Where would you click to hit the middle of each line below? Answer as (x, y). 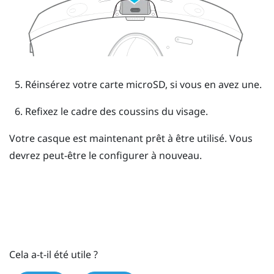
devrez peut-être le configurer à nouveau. (106, 155)
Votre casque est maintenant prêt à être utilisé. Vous (131, 138)
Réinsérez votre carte (75, 84)
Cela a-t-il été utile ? (54, 254)
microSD (145, 84)
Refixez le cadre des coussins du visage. (116, 111)
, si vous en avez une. (213, 84)
